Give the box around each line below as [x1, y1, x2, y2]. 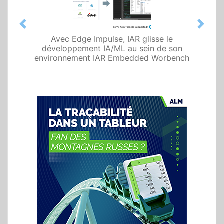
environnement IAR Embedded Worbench [34, 53, 189, 63]
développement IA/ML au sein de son [41, 43, 182, 54]
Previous [22, 24, 55, 34]
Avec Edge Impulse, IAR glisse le [51, 34, 173, 44]
